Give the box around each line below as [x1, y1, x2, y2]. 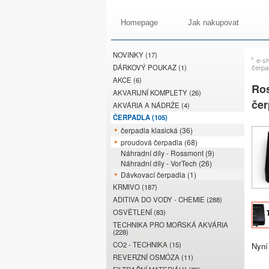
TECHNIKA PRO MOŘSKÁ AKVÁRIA [113, 220, 228, 229]
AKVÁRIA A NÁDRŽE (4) [113, 100, 190, 110]
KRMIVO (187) [113, 182, 157, 192]
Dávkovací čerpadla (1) [121, 169, 196, 180]
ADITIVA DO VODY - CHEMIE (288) [113, 195, 222, 204]
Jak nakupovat [188, 18, 239, 27]
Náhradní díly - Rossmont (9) [121, 148, 214, 158]
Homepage [121, 18, 158, 27]
